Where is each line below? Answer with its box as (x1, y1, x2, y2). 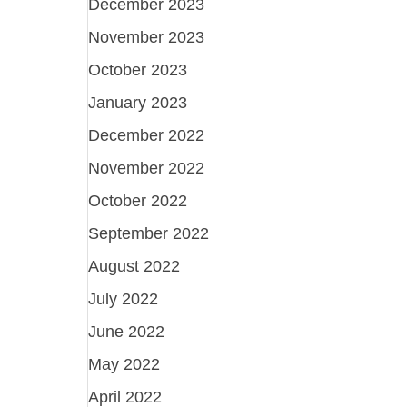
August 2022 (88, 256, 181, 275)
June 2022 (88, 322, 165, 341)
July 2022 (88, 289, 159, 308)
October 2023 (88, 60, 188, 79)
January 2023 (88, 93, 188, 112)
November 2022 (88, 158, 205, 177)
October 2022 (88, 191, 188, 210)
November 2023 (88, 27, 205, 46)
